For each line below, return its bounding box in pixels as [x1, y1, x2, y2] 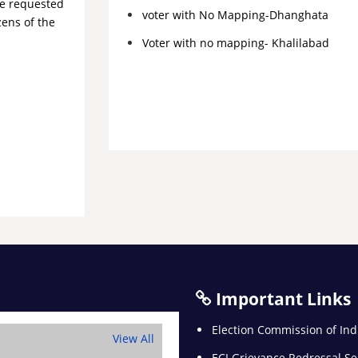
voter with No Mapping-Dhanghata [141, 7, 328, 22]
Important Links [212, 288, 351, 310]
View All [113, 331, 154, 346]
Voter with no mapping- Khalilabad [141, 35, 329, 50]
